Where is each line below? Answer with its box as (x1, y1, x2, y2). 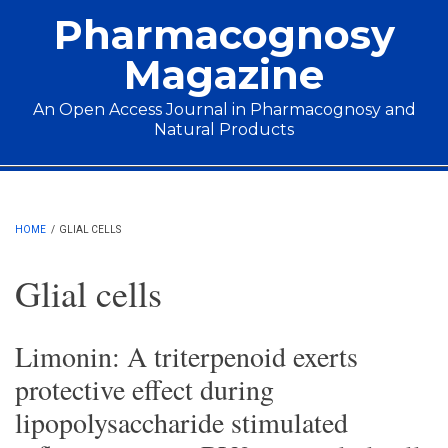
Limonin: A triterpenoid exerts (15, 337, 358, 375)
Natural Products (154, 120, 294, 139)
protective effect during (15, 370, 274, 408)
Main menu (15, 163, 143, 201)
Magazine (124, 50, 324, 99)
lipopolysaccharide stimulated (15, 403, 348, 441)
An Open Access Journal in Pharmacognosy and (32, 100, 416, 119)
